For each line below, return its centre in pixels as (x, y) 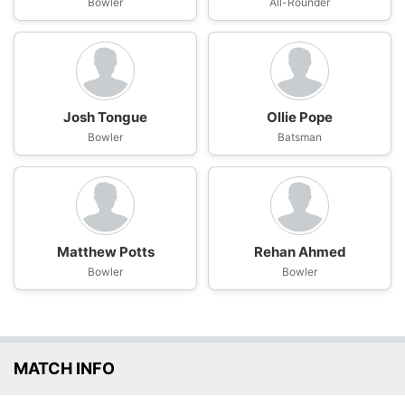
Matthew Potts (105, 252)
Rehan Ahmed (300, 252)
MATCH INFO (64, 369)
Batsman (300, 137)
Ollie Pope (300, 118)
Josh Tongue (105, 118)
